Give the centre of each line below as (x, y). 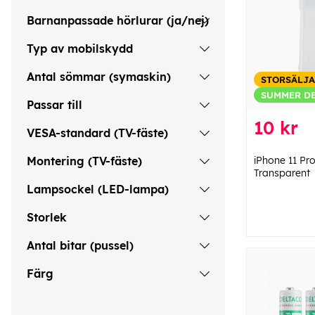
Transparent (282, 173)
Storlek (47, 218)
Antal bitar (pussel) (80, 246)
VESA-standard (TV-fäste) (97, 133)
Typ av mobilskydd (80, 49)
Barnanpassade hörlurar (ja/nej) (118, 21)
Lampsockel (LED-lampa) (98, 189)
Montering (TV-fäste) (84, 161)
